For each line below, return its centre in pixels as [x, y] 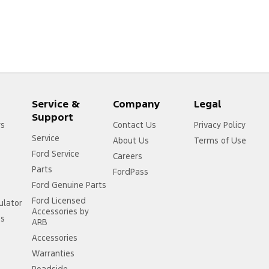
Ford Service [56, 153]
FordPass [131, 171]
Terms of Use [220, 140]
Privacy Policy [220, 125]
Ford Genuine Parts [69, 185]
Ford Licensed [59, 200]
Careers [128, 156]
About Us [131, 140]
